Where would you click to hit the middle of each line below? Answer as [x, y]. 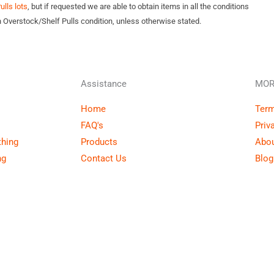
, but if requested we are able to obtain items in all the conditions [139, 6]
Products [99, 142]
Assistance [104, 84]
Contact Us [104, 158]
